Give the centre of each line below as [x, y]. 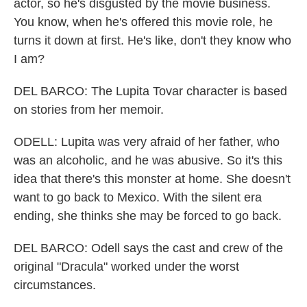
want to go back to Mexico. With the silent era [138, 197]
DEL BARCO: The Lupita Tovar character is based [150, 91]
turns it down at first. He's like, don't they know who [152, 40]
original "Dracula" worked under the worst [126, 267]
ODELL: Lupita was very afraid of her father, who [147, 142]
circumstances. [55, 285]
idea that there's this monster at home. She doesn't [152, 179]
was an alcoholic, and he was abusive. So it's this [148, 160]
